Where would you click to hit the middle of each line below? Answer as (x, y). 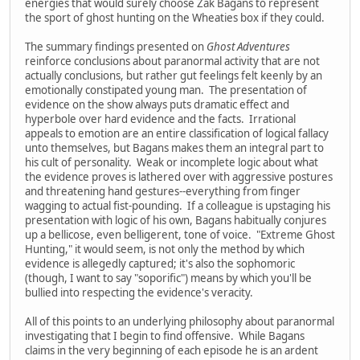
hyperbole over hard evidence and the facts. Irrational (160, 119)
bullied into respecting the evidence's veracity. (140, 292)
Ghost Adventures (248, 46)
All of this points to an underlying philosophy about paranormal (180, 321)
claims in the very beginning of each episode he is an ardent (172, 350)
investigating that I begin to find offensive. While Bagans (165, 335)
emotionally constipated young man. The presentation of (166, 90)
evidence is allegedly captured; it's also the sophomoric (160, 263)
